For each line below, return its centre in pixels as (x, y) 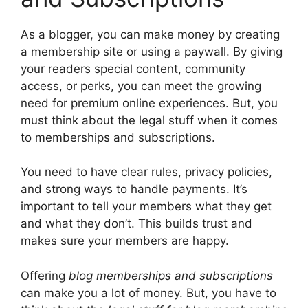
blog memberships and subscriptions (171, 275)
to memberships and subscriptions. (118, 137)
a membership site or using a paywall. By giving (152, 51)
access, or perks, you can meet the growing (141, 86)
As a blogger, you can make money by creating (150, 34)
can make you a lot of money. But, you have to (148, 293)
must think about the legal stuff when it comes (149, 120)
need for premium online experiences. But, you (149, 103)
